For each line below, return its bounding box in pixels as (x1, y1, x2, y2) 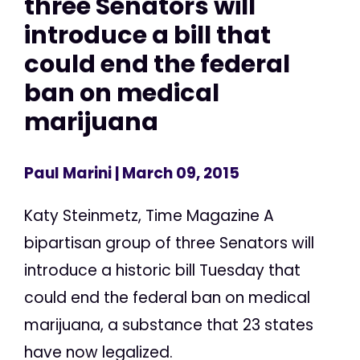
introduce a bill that (24, 18, 271, 53)
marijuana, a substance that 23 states (24, 313, 313, 336)
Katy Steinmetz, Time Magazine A (24, 204, 274, 227)
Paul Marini (24, 162, 112, 184)
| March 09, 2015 (112, 162, 239, 184)
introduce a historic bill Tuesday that (24, 259, 301, 281)
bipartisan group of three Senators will (24, 231, 314, 254)
